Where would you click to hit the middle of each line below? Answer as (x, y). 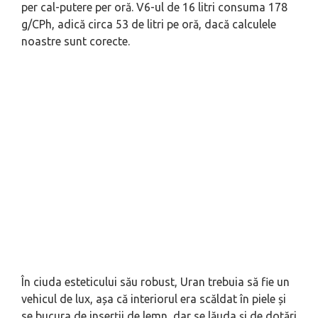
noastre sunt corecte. (76, 42)
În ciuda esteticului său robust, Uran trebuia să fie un (155, 282)
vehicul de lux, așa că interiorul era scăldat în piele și (154, 299)
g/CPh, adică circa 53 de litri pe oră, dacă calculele (149, 24)
